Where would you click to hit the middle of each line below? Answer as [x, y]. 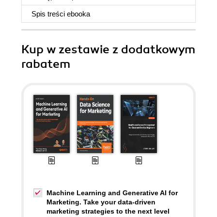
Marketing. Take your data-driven [101, 202]
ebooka [78, 14]
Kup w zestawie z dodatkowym [108, 49]
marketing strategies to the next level [108, 211]
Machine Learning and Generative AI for [112, 193]
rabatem [46, 64]
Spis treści [49, 14]
